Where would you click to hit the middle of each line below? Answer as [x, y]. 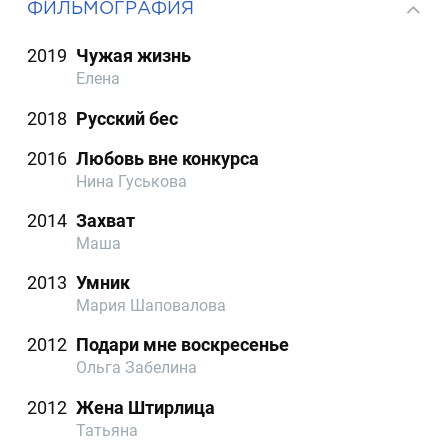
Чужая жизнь [134, 56]
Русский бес [127, 118]
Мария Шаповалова [151, 306]
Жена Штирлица [146, 407]
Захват [106, 220]
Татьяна [107, 430]
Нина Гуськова [132, 181]
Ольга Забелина [137, 368]
